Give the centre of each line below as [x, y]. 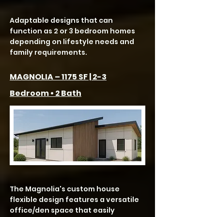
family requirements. [48, 52]
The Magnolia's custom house [65, 189]
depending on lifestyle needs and [72, 42]
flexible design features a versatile [74, 200]
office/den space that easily [62, 210]
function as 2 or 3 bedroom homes [72, 31]
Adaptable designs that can [61, 20]
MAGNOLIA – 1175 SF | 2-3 [58, 77]
